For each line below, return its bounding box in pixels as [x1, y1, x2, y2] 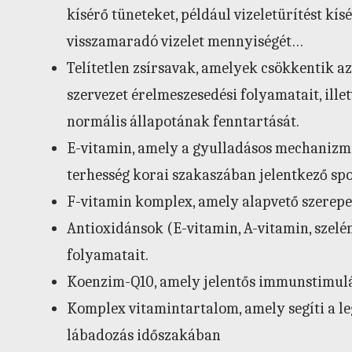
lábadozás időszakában [67, 325, 221, 344]
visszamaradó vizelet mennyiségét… [67, 31, 303, 50]
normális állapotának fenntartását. [67, 112, 299, 130]
